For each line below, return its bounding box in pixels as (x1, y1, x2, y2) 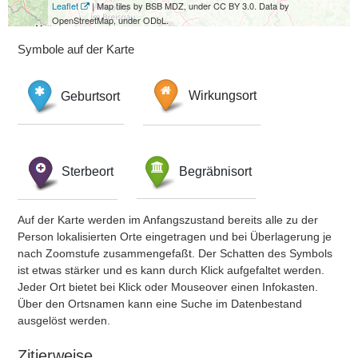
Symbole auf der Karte (18, 42, 134, 56)
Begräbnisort (179, 164, 252, 178)
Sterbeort (62, 164, 113, 178)
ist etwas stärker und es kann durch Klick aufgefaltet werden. (18, 264, 324, 276)
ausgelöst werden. (18, 314, 110, 327)
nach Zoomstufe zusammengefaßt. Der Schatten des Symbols (18, 247, 332, 260)
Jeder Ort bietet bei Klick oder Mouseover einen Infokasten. (18, 280, 318, 293)
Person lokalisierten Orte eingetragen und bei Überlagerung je (18, 230, 332, 243)
